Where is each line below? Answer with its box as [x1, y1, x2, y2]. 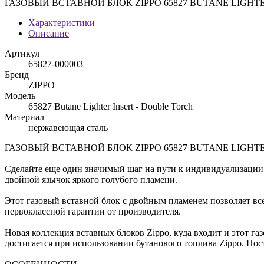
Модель [5, 91, 35, 101]
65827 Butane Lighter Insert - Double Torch [28, 101, 193, 111]
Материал [5, 112, 44, 122]
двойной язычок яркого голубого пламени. [5, 174, 177, 184]
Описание [28, 28, 69, 38]
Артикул [5, 48, 39, 58]
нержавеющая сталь [28, 123, 108, 133]
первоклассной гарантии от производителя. [5, 206, 181, 216]
